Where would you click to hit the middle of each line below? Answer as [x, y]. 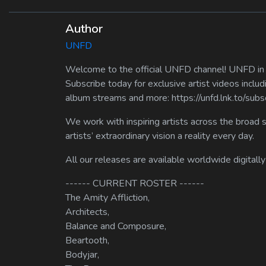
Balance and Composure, [116, 227]
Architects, [87, 212]
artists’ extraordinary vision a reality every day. [160, 136]
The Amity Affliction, [107, 198]
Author [84, 29]
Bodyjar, [82, 255]
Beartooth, [87, 241]
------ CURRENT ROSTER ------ [135, 184]
